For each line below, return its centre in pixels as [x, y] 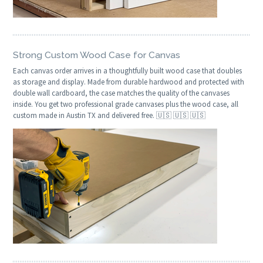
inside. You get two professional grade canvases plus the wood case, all [126, 104]
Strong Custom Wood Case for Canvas [97, 55]
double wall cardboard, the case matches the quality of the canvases [122, 93]
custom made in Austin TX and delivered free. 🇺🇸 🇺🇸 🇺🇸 [109, 116]
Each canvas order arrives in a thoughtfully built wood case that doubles [128, 71]
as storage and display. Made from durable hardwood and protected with [129, 82]
